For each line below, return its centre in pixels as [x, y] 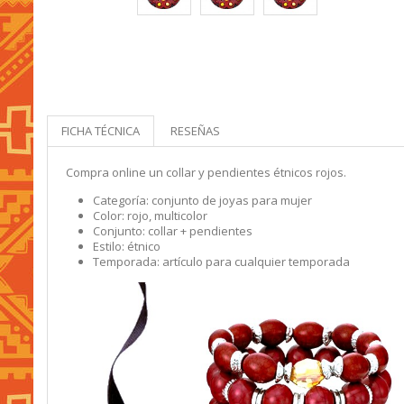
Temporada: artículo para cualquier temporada [221, 262]
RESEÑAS [195, 131]
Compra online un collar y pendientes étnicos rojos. [206, 172]
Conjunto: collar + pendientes [173, 231]
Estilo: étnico [127, 246]
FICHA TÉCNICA [101, 131]
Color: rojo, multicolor [150, 216]
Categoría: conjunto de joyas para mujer [202, 200]
